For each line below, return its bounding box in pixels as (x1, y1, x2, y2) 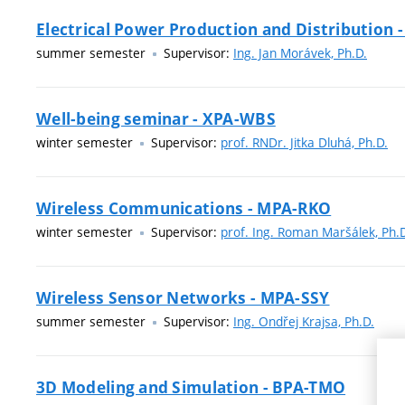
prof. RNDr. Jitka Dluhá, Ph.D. (221, 134, 388, 151)
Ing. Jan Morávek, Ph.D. (233, 44, 367, 61)
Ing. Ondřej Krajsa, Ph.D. (233, 313, 374, 330)
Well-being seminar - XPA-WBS (36, 108, 276, 129)
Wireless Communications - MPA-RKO (36, 198, 332, 219)
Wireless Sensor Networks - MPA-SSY (36, 287, 330, 308)
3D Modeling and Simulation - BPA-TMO (36, 377, 346, 398)
